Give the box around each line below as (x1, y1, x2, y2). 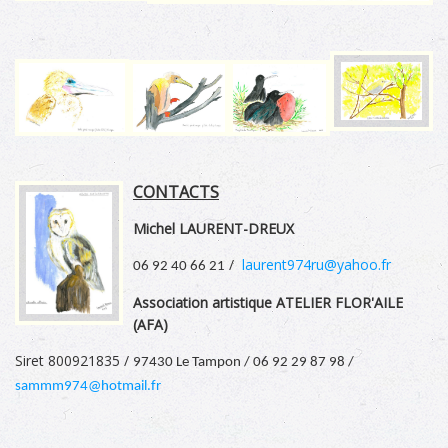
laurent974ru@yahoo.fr (242, 255, 391, 274)
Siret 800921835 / (15, 351, 133, 370)
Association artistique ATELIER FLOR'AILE (133, 293, 403, 312)
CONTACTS (133, 181, 219, 203)
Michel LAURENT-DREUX (133, 219, 294, 238)
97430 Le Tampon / (133, 355, 253, 370)
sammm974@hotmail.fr (15, 379, 161, 394)
